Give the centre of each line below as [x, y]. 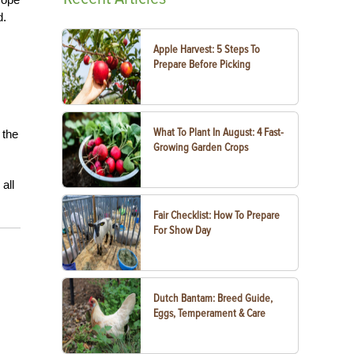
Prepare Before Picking [202, 64]
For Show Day [183, 230]
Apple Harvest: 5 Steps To [207, 49]
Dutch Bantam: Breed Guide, [213, 298]
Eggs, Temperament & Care [210, 313]
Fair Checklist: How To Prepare [217, 215]
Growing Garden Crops [201, 147]
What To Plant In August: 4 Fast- [219, 132]
